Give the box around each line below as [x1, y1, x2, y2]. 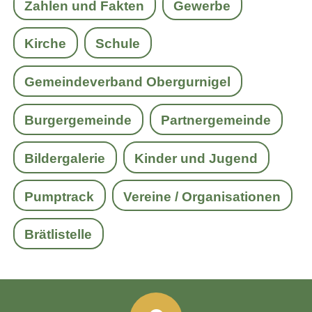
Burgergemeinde [24, 113, 132, 128]
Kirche [24, 36, 67, 52]
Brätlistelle [24, 227, 93, 242]
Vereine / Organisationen [123, 189, 281, 204]
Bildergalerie [24, 150, 106, 166]
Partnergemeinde [161, 113, 272, 128]
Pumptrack [24, 189, 95, 204]
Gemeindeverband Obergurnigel [24, 75, 231, 90]
